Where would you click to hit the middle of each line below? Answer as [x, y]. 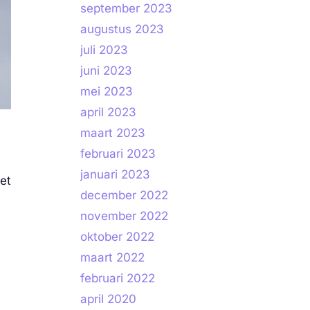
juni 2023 [106, 71]
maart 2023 [113, 133]
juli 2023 [104, 50]
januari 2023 [115, 174]
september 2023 [126, 8]
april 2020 [108, 299]
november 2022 [124, 216]
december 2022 [124, 195]
